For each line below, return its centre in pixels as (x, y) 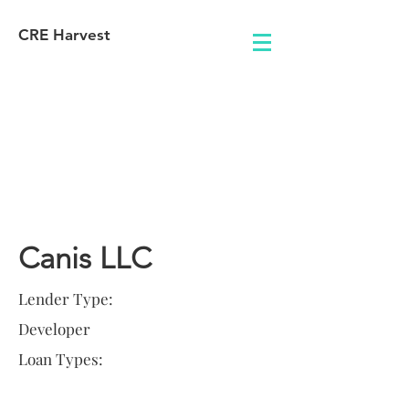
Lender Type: (66, 299)
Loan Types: (61, 359)
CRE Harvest (64, 35)
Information (96, 207)
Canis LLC (85, 258)
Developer (54, 329)
